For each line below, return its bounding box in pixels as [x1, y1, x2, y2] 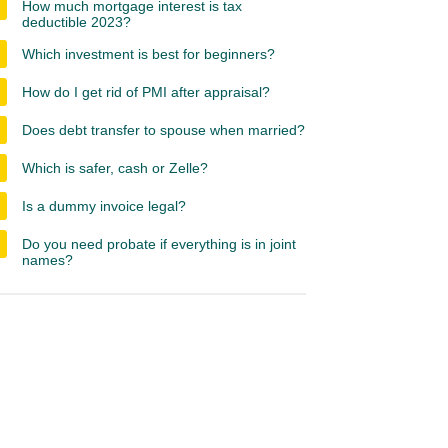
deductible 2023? [22, 14, 131, 30]
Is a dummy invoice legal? [22, 198, 186, 214]
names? [22, 252, 73, 268]
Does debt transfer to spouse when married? [22, 122, 305, 138]
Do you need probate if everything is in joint [22, 236, 296, 252]
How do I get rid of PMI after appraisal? [22, 84, 270, 100]
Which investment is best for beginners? [22, 46, 275, 62]
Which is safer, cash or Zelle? [22, 160, 208, 176]
